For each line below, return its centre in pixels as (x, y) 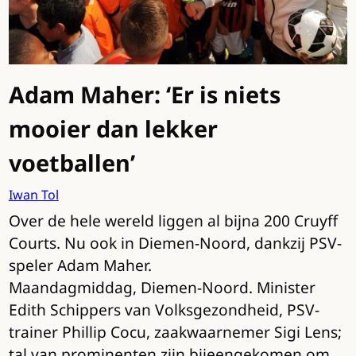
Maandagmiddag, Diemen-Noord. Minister (162, 288)
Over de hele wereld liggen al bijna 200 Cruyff (173, 221)
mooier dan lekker (113, 129)
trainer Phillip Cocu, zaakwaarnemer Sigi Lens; (175, 332)
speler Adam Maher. (80, 265)
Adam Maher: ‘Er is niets (144, 95)
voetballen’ (72, 163)
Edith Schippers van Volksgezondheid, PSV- (164, 310)
